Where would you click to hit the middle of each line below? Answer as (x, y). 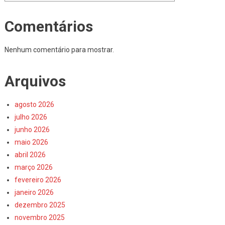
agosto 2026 (34, 104)
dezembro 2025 (40, 205)
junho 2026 (32, 129)
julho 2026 (31, 117)
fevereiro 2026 (38, 180)
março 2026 (33, 167)
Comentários (48, 26)
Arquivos (35, 81)
